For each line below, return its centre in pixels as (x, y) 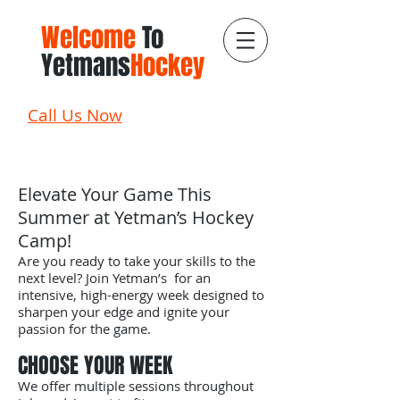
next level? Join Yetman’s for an (114, 278)
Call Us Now (75, 115)
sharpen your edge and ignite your (124, 312)
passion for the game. (84, 329)
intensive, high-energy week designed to (141, 295)
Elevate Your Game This (115, 194)
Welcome (88, 38)
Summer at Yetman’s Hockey (136, 217)
